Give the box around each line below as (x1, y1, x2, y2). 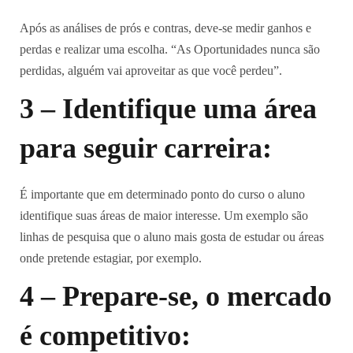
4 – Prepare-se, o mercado (20, 281, 332, 312)
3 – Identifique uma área (20, 93, 317, 124)
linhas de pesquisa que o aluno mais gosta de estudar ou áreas (20, 230, 324, 243)
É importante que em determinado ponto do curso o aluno (20, 188, 305, 201)
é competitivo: (20, 320, 191, 351)
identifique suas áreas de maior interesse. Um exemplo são (20, 209, 308, 222)
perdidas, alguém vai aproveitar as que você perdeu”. (20, 64, 282, 77)
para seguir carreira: (20, 132, 272, 164)
